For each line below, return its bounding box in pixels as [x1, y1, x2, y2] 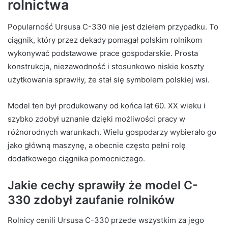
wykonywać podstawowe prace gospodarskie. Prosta [8, 48, 198, 59]
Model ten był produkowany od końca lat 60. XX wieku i [8, 101, 206, 111]
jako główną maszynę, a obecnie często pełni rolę [8, 140, 186, 151]
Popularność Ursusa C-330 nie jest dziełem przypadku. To [8, 22, 218, 32]
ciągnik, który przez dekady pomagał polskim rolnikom [8, 35, 202, 45]
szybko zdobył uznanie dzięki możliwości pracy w [8, 114, 185, 124]
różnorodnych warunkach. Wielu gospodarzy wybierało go [8, 127, 216, 137]
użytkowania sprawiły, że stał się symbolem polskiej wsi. [8, 75, 210, 85]
